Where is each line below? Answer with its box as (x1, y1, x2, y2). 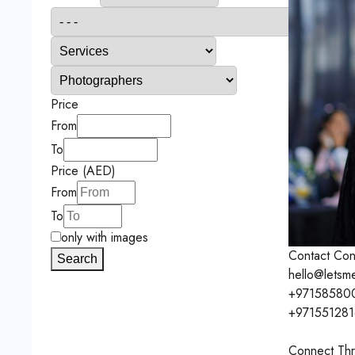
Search (56, 252, 97, 265)
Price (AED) (50, 162, 116, 180)
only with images (60, 228, 148, 246)
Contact (288, 246, 330, 265)
